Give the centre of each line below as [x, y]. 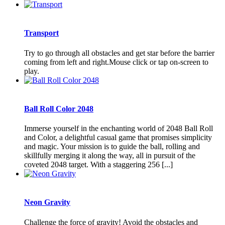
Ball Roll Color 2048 [59, 108]
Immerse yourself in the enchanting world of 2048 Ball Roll [119, 129]
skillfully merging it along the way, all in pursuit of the [110, 156]
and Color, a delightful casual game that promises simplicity [118, 138]
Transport [41, 33]
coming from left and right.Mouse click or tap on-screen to [116, 62]
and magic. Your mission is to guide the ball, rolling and [112, 147]
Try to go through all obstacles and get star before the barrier [119, 53]
